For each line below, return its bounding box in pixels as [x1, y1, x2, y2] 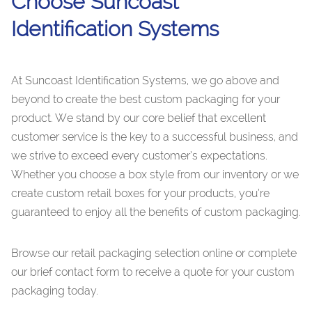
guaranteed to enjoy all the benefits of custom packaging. [11, 205, 301, 219]
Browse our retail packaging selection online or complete [11, 247, 297, 260]
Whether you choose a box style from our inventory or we [11, 168, 299, 182]
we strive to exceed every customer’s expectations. [11, 149, 267, 163]
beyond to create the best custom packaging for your [11, 93, 280, 107]
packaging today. [11, 284, 98, 298]
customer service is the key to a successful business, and [11, 130, 298, 144]
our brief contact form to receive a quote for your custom [11, 265, 295, 279]
